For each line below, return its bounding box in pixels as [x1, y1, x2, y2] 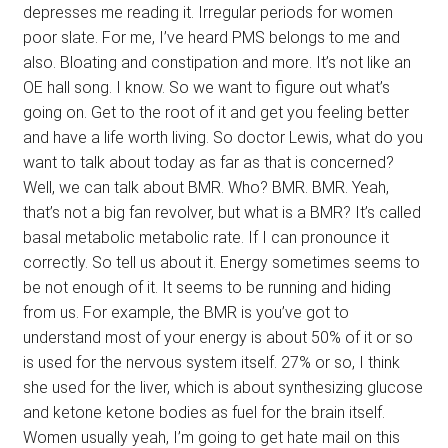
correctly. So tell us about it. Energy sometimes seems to [22, 253, 420, 273]
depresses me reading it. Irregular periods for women [22, 3, 393, 23]
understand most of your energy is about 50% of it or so [22, 328, 413, 348]
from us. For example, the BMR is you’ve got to [22, 303, 349, 323]
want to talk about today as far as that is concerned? [22, 153, 394, 173]
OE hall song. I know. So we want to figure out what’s [22, 78, 390, 98]
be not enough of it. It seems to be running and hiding [22, 278, 391, 298]
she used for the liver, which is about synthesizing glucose [22, 378, 423, 398]
